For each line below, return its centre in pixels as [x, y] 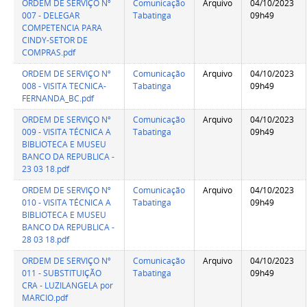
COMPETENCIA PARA [62, 28]
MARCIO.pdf [45, 298]
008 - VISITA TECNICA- [64, 86]
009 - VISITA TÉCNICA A [67, 132]
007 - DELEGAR [51, 16]
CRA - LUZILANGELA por [68, 286]
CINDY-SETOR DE [55, 40]
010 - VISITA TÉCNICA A [67, 203]
